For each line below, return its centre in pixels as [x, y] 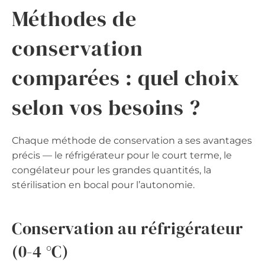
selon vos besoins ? [106, 107]
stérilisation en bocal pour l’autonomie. [103, 185]
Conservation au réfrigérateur [127, 228]
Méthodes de [74, 18]
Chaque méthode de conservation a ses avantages [132, 140]
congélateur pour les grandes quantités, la [112, 170]
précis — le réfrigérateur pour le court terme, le [122, 155]
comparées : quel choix [126, 77]
